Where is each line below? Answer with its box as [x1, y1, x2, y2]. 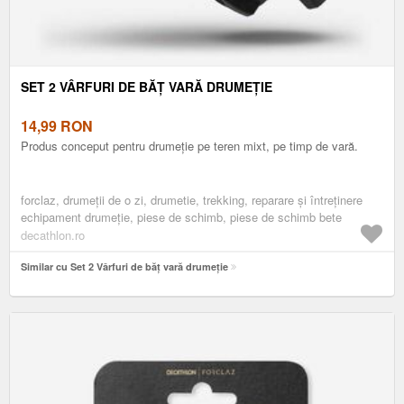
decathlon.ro [21, 225, 85, 243]
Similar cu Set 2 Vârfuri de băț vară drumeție [21, 259, 228, 273]
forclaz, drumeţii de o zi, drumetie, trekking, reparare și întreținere [21, 190, 363, 208]
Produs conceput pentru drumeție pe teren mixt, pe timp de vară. [21, 136, 358, 154]
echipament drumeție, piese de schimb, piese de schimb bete [21, 207, 342, 225]
